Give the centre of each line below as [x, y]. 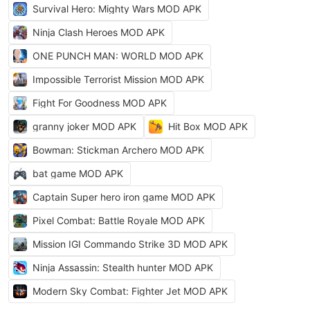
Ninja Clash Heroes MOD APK [99, 32]
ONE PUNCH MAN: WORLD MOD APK [118, 56]
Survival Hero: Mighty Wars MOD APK [117, 9]
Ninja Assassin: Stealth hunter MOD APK [123, 267]
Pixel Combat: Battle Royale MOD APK [119, 220]
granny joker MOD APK [84, 126]
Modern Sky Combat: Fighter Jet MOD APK [130, 291]
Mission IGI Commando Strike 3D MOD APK [130, 244]
